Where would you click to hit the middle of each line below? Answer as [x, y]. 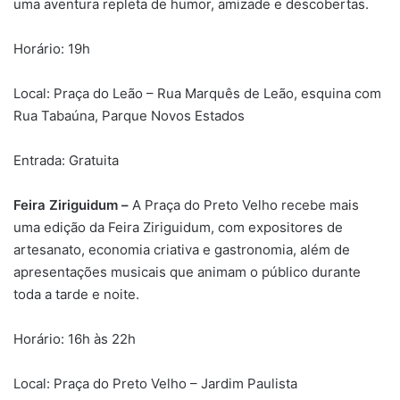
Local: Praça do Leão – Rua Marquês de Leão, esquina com [197, 93]
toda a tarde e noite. [76, 294]
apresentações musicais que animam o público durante [187, 271]
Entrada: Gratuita [66, 160]
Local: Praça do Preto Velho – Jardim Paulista [155, 383]
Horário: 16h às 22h [75, 338]
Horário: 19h [52, 48]
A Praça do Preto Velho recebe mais [244, 204]
